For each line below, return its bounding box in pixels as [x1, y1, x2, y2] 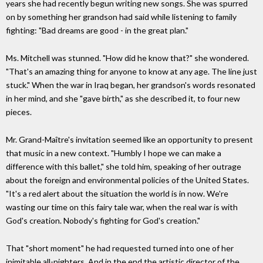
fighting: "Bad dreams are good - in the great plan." [6, 25, 188, 36]
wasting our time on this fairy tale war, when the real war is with [6, 201, 238, 212]
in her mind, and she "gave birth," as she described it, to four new [6, 93, 240, 104]
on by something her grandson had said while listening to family [6, 12, 237, 22]
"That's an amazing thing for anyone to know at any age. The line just [6, 66, 257, 77]
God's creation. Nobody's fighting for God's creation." [6, 215, 200, 225]
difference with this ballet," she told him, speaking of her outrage [6, 161, 241, 171]
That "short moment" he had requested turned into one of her [6, 242, 234, 253]
